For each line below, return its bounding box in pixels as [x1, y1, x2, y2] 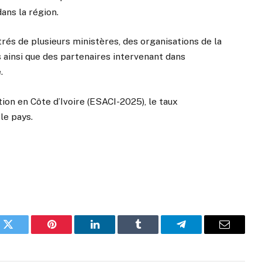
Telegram [180, 227, 220, 239]
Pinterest [50, 227, 88, 239]
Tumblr [137, 227, 168, 239]
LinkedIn [94, 227, 133, 239]
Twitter [7, 227, 38, 239]
